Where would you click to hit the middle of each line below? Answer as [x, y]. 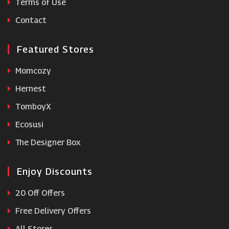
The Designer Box [47, 142]
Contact [30, 20]
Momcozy [32, 71]
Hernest [30, 89]
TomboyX [32, 107]
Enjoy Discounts [55, 171]
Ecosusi [28, 124]
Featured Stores [55, 49]
